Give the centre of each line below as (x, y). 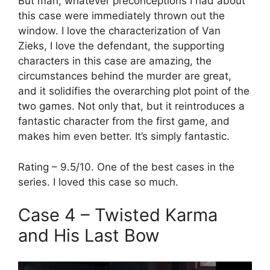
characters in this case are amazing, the (115, 61)
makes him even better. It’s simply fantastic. (124, 137)
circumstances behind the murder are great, (125, 76)
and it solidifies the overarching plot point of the (134, 91)
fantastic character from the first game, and (124, 121)
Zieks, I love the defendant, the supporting (121, 46)
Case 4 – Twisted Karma (118, 215)
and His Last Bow (89, 236)
